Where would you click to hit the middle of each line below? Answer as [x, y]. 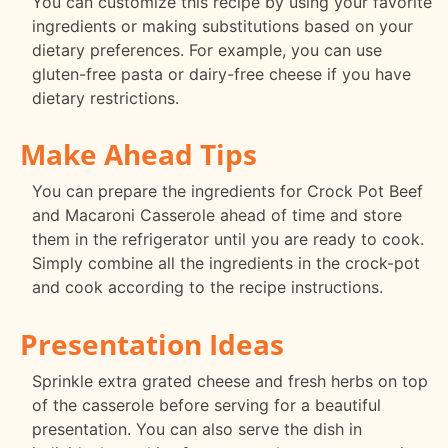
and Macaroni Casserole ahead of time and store [217, 215]
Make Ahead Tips [138, 154]
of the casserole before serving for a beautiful [206, 405]
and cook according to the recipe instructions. [207, 287]
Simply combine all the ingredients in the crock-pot [226, 263]
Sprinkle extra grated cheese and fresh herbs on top [230, 381]
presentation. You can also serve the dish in [197, 429]
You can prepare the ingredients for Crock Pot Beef [227, 191]
